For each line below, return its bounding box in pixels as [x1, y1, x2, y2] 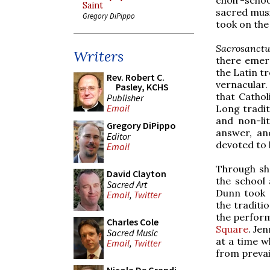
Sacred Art [107, 178, 147, 190]
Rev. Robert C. [107, 71, 165, 83]
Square [216, 222, 248, 235]
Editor [107, 130, 130, 142]
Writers [74, 47, 124, 66]
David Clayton [107, 168, 166, 180]
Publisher [107, 91, 143, 104]
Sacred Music [107, 226, 158, 239]
